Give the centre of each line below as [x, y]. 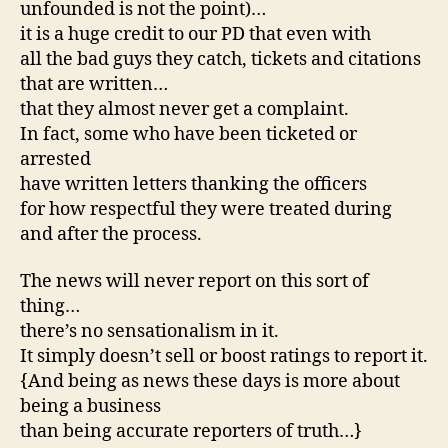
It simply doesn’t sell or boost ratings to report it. [224, 357]
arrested [55, 159]
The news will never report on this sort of [194, 282]
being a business [90, 407]
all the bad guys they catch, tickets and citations [220, 59]
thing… [50, 307]
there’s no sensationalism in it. [149, 332]
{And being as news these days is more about [210, 382]
